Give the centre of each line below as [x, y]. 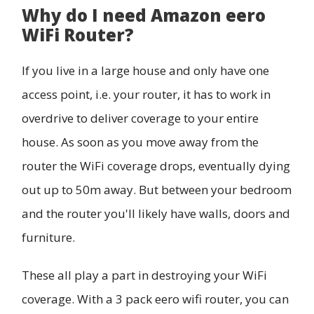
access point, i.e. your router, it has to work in [146, 94]
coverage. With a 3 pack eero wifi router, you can [155, 299]
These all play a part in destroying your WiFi [144, 275]
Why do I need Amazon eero [144, 15]
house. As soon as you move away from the [140, 142]
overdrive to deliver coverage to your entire [140, 118]
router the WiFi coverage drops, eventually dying [156, 165]
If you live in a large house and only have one [145, 70]
